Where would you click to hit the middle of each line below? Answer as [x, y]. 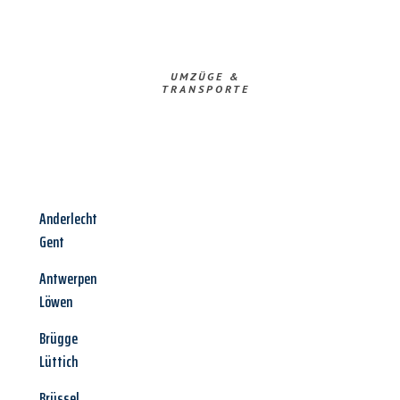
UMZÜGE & [205, 77]
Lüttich [58, 362]
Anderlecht [68, 219]
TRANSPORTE [205, 89]
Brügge [58, 339]
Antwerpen [68, 279]
